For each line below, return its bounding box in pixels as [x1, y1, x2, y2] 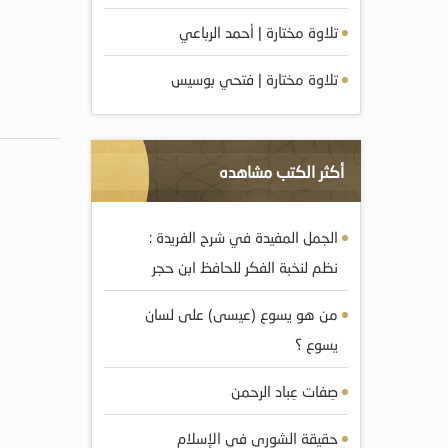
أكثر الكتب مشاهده [219, 162, 344, 181]
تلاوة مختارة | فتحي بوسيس [171, 70, 338, 88]
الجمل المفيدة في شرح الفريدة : [149, 228, 338, 246]
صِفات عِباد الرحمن [231, 382, 338, 400]
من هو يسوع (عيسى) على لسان [145, 305, 338, 323]
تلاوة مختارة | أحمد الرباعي [179, 23, 338, 41]
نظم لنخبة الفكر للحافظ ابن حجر [152, 258, 338, 276]
